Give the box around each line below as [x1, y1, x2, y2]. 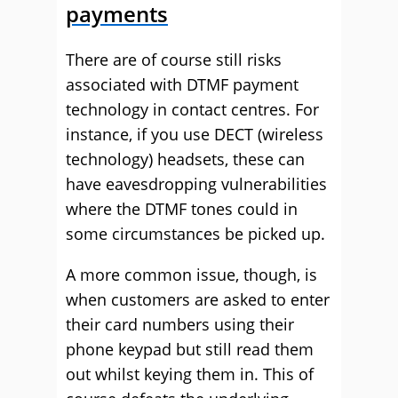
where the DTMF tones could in [66, 198, 298, 219]
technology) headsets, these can [66, 148, 305, 170]
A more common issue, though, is [66, 264, 317, 285]
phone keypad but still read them [66, 338, 314, 360]
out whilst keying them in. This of [66, 363, 314, 385]
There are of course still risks [66, 49, 282, 70]
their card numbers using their [66, 314, 294, 335]
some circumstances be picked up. [66, 223, 325, 244]
